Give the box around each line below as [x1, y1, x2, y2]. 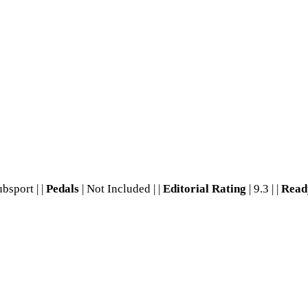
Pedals [46, 181, 79, 195]
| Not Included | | [79, 181, 163, 195]
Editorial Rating [163, 181, 246, 195]
